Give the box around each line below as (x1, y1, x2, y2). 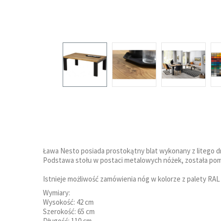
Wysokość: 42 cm (43, 197, 94, 207)
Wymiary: (43, 187, 70, 197)
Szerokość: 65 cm (43, 206, 95, 216)
